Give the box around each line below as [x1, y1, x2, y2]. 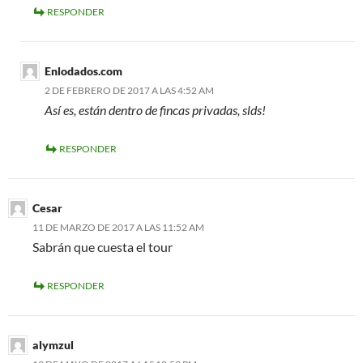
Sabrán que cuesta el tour [32, 239, 173, 255]
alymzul [32, 338, 74, 352]
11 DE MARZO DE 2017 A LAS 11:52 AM [32, 221, 204, 234]
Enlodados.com [45, 64, 122, 79]
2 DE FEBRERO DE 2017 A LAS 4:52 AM [45, 84, 214, 97]
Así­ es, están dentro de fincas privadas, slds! [45, 102, 266, 118]
